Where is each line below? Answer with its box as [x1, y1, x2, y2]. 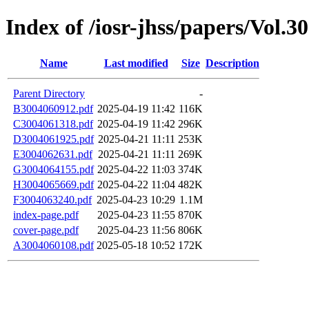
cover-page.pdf [13, 223, 79, 236]
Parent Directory [13, 87, 85, 99]
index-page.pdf [13, 208, 79, 221]
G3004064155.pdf [13, 163, 94, 175]
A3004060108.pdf [13, 239, 94, 251]
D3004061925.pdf [13, 132, 94, 145]
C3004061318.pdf [13, 117, 93, 130]
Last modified [103, 57, 168, 69]
